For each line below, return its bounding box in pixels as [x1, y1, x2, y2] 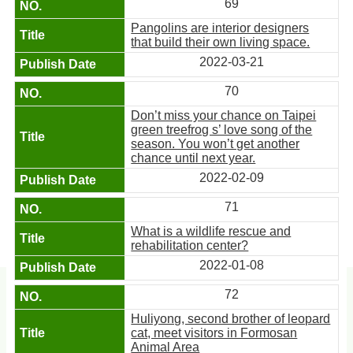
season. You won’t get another [131, 136, 300, 150]
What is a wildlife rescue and [131, 224, 292, 238]
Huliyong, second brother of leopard [131, 311, 331, 325]
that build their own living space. [131, 35, 310, 49]
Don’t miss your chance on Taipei [131, 108, 317, 122]
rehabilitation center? [131, 238, 249, 252]
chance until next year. [131, 150, 256, 165]
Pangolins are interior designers [131, 20, 310, 35]
